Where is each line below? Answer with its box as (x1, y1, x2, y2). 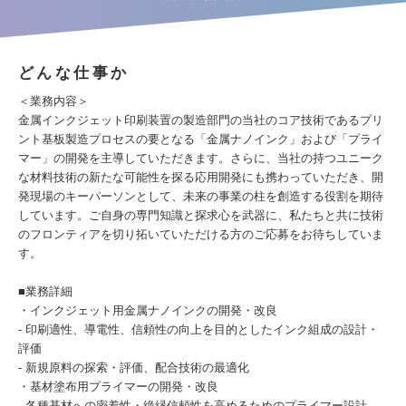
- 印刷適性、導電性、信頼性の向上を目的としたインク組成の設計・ (18, 323, 379, 336)
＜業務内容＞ (18, 94, 89, 108)
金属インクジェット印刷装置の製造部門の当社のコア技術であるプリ (18, 113, 383, 127)
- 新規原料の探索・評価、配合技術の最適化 (18, 361, 249, 374)
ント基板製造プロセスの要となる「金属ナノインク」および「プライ (18, 132, 383, 146)
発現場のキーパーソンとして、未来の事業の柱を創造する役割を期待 (18, 189, 383, 203)
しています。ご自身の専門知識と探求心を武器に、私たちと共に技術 (18, 208, 383, 222)
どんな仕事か (18, 64, 130, 82)
